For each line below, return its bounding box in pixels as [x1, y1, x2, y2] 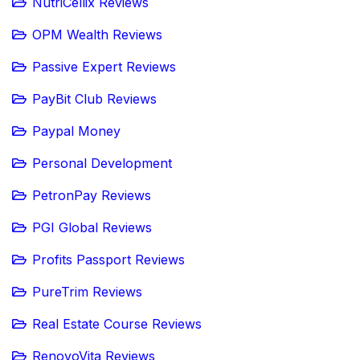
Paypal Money [32, 123, 121, 140]
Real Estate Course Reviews [32, 316, 202, 333]
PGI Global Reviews [32, 219, 152, 236]
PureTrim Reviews [32, 284, 142, 301]
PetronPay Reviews [32, 187, 151, 204]
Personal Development [32, 155, 172, 172]
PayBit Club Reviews [32, 91, 157, 108]
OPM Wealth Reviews [32, 27, 162, 43]
